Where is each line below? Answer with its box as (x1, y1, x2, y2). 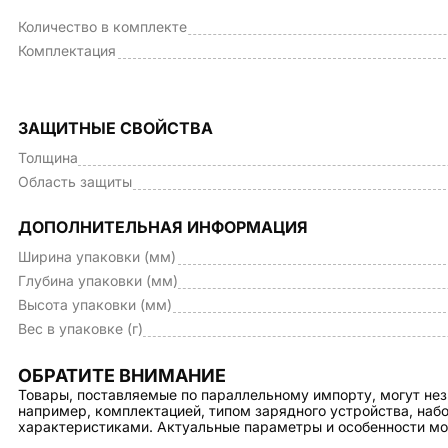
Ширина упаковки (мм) (18, 248, 176, 265)
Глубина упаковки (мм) (18, 272, 178, 289)
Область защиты (18, 173, 132, 190)
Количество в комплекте (18, 18, 187, 35)
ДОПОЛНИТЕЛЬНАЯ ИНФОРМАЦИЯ (18, 217, 308, 237)
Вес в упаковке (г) (18, 320, 143, 337)
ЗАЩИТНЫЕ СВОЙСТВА (18, 118, 213, 138)
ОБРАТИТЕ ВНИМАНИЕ (18, 365, 226, 386)
